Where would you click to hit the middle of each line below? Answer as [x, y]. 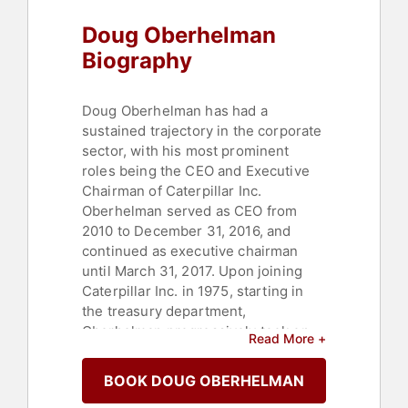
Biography [137, 61]
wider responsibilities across [177, 352]
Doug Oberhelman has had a [175, 111]
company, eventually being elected [196, 392]
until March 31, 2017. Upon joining [193, 271]
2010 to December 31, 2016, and [187, 231]
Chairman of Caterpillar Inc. [172, 191]
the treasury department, [164, 311]
